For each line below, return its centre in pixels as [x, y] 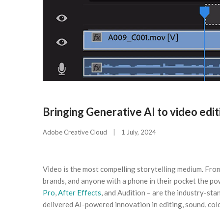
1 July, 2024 [142, 132]
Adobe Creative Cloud [75, 132]
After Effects [80, 193]
